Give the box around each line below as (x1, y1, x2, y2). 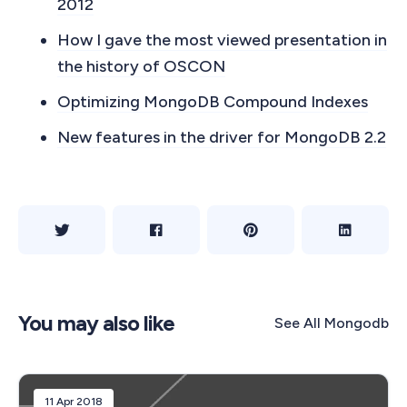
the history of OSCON (57, 56, 225, 77)
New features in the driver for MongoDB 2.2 (57, 127, 386, 148)
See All (274, 313, 321, 332)
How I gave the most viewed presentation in (57, 30, 387, 51)
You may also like (18, 310, 174, 337)
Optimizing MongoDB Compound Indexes (57, 92, 368, 113)
